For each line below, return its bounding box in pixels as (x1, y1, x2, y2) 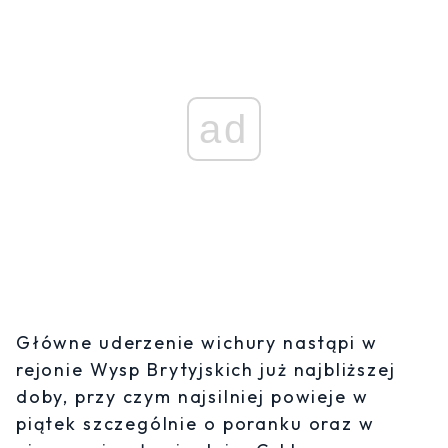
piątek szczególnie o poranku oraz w (16, 412, 375, 436)
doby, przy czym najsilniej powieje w (16, 385, 369, 409)
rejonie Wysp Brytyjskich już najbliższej (16, 358, 396, 382)
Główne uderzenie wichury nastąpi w (16, 331, 378, 355)
